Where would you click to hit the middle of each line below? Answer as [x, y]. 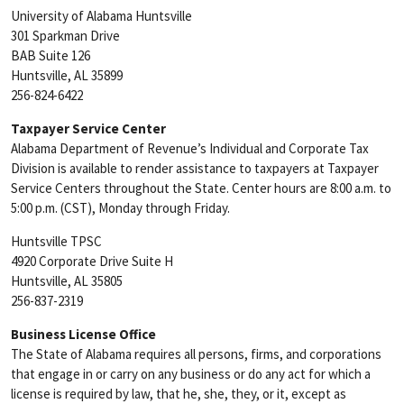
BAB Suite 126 [50, 55]
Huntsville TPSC [56, 241]
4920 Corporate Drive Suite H [92, 261]
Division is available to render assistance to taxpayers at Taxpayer [195, 168]
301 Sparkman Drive [65, 36]
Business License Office [83, 334]
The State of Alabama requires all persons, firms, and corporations [196, 354]
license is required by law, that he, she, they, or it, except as [179, 394]
